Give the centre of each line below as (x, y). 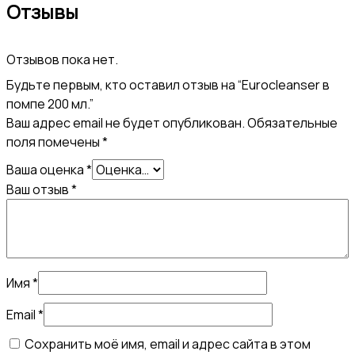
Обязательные (292, 123)
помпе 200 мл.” (50, 104)
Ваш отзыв (39, 190)
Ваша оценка (46, 170)
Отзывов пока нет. (62, 60)
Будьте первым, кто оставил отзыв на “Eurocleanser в (168, 85)
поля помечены (54, 142)
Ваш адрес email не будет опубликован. (126, 123)
